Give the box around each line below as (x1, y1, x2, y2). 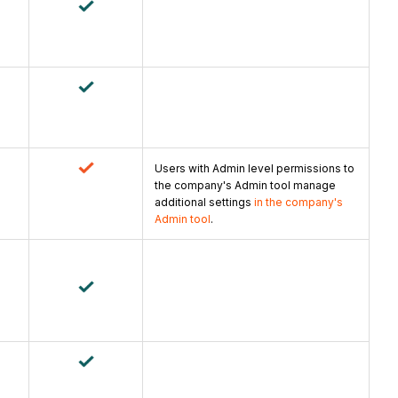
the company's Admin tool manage (155, 179, 336, 193)
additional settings (155, 195, 251, 210)
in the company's (251, 195, 343, 210)
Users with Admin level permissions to (155, 162, 354, 176)
